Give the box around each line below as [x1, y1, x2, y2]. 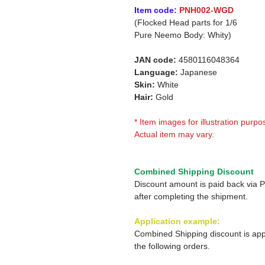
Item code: [134, 5, 177, 15]
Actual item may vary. [134, 130, 214, 139]
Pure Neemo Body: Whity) [134, 30, 231, 40]
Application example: [134, 216, 220, 226]
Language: [134, 67, 178, 77]
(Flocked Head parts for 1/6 [134, 18, 237, 27]
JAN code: [134, 55, 176, 64]
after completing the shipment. [134, 192, 248, 201]
